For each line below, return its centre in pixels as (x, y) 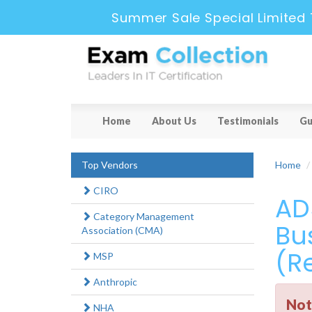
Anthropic (114, 282)
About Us (174, 121)
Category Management (143, 217)
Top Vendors (110, 165)
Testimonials (248, 121)
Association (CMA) (122, 231)
